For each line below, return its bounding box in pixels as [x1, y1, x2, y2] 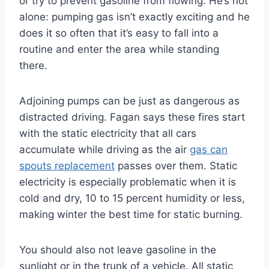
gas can [190, 143, 228, 156]
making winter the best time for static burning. [19, 208, 243, 220]
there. [19, 59, 47, 71]
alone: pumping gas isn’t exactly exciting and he [19, 10, 250, 23]
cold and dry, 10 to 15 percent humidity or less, [19, 192, 245, 204]
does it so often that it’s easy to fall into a [19, 26, 219, 39]
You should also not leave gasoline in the [19, 243, 216, 256]
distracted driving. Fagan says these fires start [19, 110, 245, 123]
